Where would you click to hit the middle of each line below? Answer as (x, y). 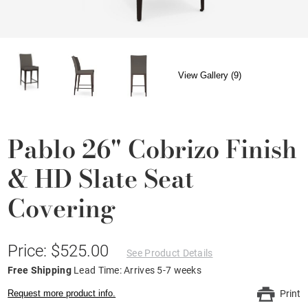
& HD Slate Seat (101, 178)
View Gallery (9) (210, 76)
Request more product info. (62, 293)
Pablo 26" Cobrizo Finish (153, 148)
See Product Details (170, 253)
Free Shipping (41, 270)
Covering (62, 208)
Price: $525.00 (60, 251)
